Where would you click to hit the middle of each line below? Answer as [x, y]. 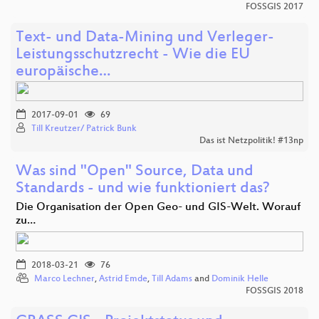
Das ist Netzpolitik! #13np [251, 141]
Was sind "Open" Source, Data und [135, 172]
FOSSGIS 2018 [274, 291]
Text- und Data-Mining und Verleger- [145, 38]
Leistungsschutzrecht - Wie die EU [133, 55]
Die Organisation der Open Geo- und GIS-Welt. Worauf [158, 207]
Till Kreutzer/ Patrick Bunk [84, 129]
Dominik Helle [240, 279]
